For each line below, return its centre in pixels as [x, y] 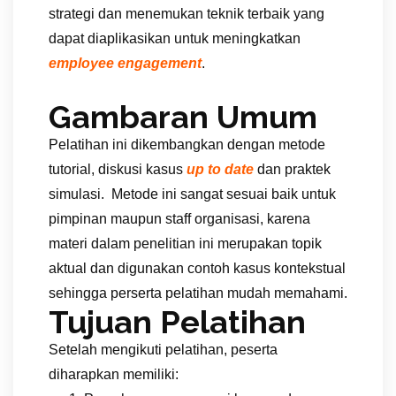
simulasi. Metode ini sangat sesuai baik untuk [192, 194]
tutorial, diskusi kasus [118, 169]
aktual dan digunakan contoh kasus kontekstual [197, 268]
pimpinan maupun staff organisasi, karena [179, 218]
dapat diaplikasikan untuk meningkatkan [175, 38]
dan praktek [292, 169]
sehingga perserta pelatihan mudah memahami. [198, 293]
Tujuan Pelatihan [177, 321]
